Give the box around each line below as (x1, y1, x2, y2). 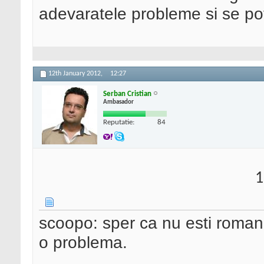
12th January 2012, (48, 70, 104, 78)
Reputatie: (103, 118, 134, 126)
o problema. (39, 233, 127, 252)
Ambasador (103, 98, 134, 105)
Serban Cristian (103, 90, 151, 98)
